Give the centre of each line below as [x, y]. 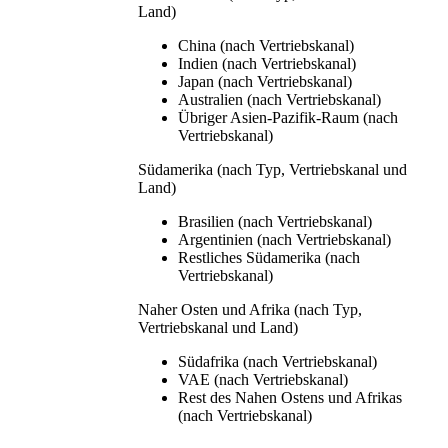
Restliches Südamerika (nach [269, 257]
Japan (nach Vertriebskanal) [265, 81]
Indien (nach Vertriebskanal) [267, 63]
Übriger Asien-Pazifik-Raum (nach [288, 117]
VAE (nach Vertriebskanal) [263, 379]
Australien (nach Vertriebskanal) [279, 99]
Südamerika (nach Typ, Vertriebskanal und [272, 169]
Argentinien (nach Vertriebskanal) [284, 239]
